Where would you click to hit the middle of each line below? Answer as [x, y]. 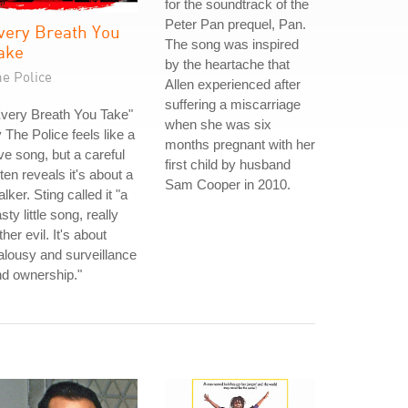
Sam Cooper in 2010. [228, 184]
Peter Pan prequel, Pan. [235, 24]
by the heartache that [227, 64]
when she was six [218, 124]
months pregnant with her [240, 144]
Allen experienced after [233, 84]
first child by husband [228, 164]
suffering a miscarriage [233, 104]
